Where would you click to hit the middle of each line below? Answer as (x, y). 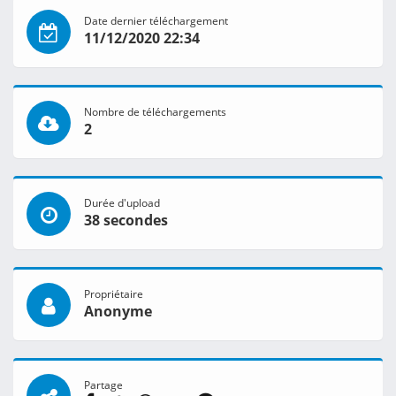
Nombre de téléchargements (155, 112)
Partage (103, 385)
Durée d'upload (122, 203)
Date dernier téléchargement (156, 21)
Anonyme (118, 312)
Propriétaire (114, 294)
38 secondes (126, 221)
